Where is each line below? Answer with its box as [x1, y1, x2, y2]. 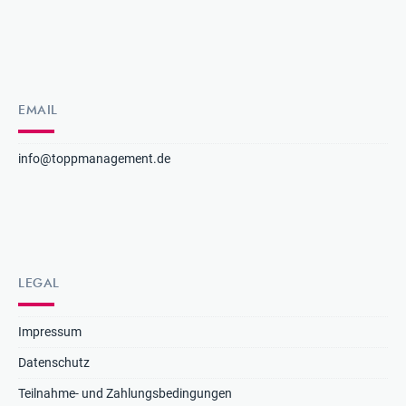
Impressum [18, 324, 82, 341]
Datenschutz [18, 355, 90, 372]
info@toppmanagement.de [18, 151, 170, 168]
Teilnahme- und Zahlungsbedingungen [18, 386, 232, 402]
